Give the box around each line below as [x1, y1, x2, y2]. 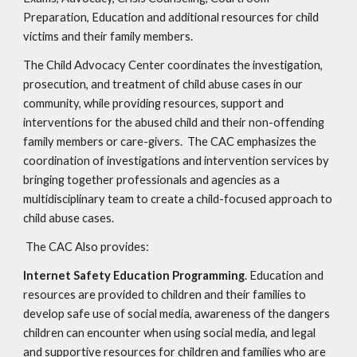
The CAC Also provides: [23, 240, 152, 253]
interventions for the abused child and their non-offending [23, 116, 325, 129]
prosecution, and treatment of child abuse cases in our [23, 77, 304, 91]
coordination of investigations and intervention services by [23, 154, 330, 167]
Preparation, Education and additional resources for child [23, 10, 320, 24]
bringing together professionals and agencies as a [23, 173, 280, 186]
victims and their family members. [23, 29, 194, 43]
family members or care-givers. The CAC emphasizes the [23, 135, 317, 148]
